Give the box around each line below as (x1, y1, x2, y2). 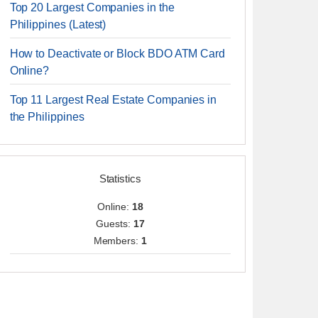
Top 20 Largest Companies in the (9, 1, 175, 13)
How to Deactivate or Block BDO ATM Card (9, 48, 226, 60)
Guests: (96, 218, 133, 229)
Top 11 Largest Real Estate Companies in (9, 94, 217, 106)
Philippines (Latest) (9, 18, 106, 31)
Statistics (99, 172, 141, 185)
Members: (93, 235, 142, 246)
